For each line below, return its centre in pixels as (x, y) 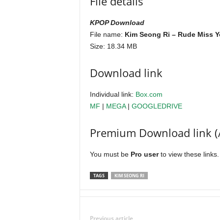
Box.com (149, 94)
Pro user (144, 154)
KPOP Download (117, 23)
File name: (107, 34)
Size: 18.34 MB (113, 46)
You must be (110, 154)
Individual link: (112, 94)
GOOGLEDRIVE (157, 106)
